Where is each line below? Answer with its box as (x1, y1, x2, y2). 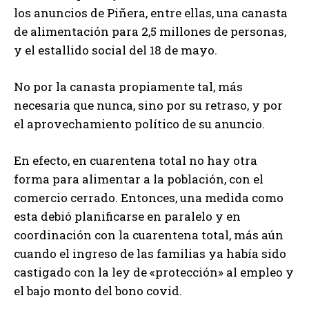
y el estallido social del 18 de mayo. (14, 41, 217, 58)
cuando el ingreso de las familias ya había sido (14, 245, 286, 261)
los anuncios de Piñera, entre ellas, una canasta (14, 4, 288, 21)
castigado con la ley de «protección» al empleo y (14, 263, 294, 280)
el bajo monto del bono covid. (14, 282, 182, 299)
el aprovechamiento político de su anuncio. (14, 115, 265, 132)
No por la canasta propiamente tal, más (14, 78, 243, 94)
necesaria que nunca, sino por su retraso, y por (14, 97, 283, 113)
